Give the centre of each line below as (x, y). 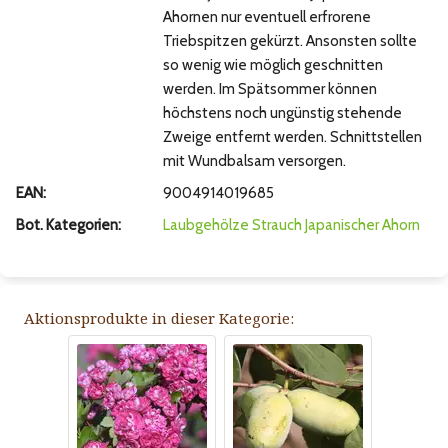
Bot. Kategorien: (68, 225)
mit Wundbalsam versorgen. (254, 161)
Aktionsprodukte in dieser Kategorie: (159, 318)
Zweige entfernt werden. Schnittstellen (292, 137)
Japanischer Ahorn (362, 225)
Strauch (276, 225)
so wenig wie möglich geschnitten (272, 65)
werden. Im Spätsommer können (269, 89)
